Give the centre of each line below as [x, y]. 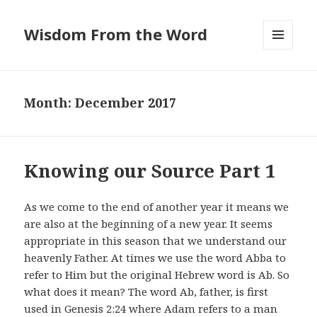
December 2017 [126, 103]
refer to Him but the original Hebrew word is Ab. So [157, 275]
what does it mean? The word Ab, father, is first [146, 292]
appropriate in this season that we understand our [156, 241]
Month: [50, 103]
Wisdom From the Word [116, 34]
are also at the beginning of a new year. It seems [149, 224]
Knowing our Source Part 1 [150, 171]
